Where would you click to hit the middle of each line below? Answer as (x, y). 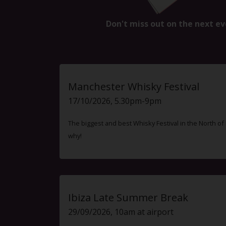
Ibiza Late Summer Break (128, 197)
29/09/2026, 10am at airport (121, 212)
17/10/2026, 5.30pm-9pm (115, 101)
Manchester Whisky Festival (134, 86)
